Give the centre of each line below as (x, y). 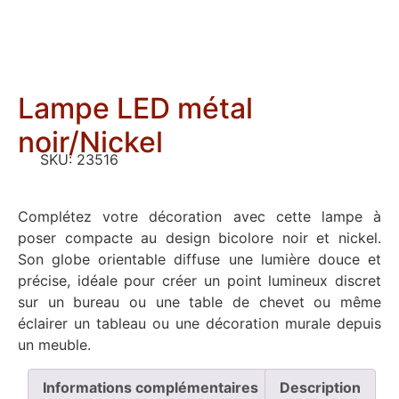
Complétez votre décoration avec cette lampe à (199, 217)
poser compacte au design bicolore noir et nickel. (199, 238)
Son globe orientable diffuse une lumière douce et (199, 260)
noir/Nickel (90, 142)
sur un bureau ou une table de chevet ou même (199, 302)
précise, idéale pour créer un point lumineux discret (199, 281)
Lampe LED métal (135, 109)
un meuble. (54, 345)
